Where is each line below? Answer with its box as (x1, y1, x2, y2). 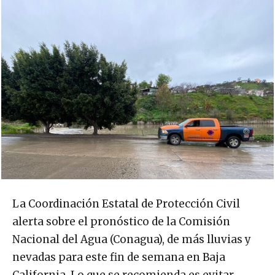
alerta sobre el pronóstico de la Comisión (12, 214, 230, 228)
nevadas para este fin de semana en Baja (12, 250, 225, 264)
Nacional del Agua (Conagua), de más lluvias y (12, 232, 251, 246)
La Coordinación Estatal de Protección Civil (12, 196, 240, 211)
